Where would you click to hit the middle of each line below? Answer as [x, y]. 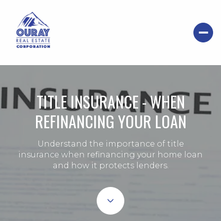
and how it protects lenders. [110, 166]
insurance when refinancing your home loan [110, 155]
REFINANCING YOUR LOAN [110, 121]
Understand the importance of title [110, 144]
